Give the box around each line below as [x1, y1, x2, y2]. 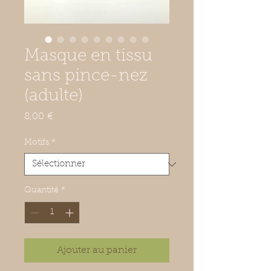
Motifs [24, 139, 49, 148]
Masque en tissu [24, 48, 152, 65]
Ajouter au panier [57, 246, 137, 256]
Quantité [24, 186, 59, 195]
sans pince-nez [24, 68, 148, 85]
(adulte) [24, 88, 83, 105]
